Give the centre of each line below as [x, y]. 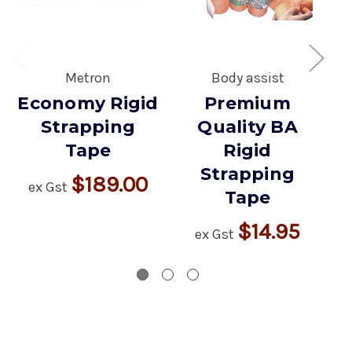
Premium [247, 103]
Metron [88, 78]
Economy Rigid [88, 103]
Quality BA [247, 127]
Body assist [247, 78]
